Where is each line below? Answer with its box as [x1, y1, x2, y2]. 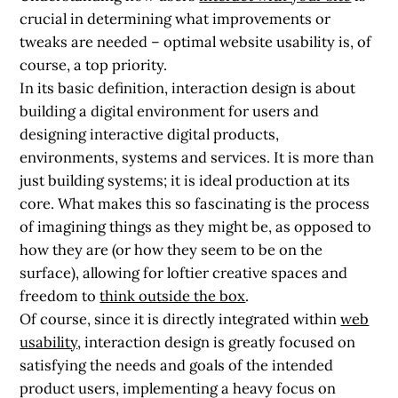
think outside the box [99, 285, 246, 306]
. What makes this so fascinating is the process [51, 193, 370, 213]
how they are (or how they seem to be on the [20, 239, 323, 259]
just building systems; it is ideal [20, 170, 233, 190]
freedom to [20, 285, 100, 306]
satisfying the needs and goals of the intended [20, 354, 334, 375]
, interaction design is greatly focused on [77, 331, 356, 352]
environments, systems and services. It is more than [20, 147, 375, 167]
